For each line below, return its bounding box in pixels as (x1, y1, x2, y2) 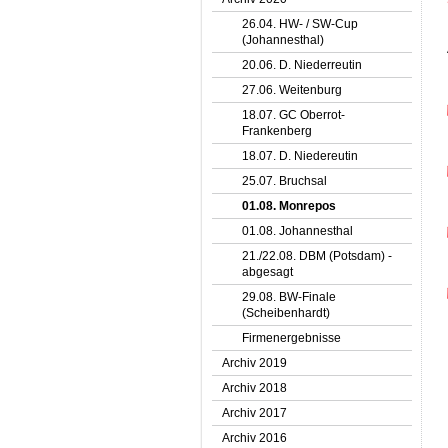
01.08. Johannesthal (242, 224, 353, 238)
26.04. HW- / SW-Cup (242, 17, 358, 31)
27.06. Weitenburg (242, 83, 342, 97)
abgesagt (242, 265, 293, 279)
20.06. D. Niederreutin (242, 58, 362, 72)
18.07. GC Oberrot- (242, 108, 345, 122)
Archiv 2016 (222, 431, 287, 445)
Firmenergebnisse (242, 331, 341, 345)
